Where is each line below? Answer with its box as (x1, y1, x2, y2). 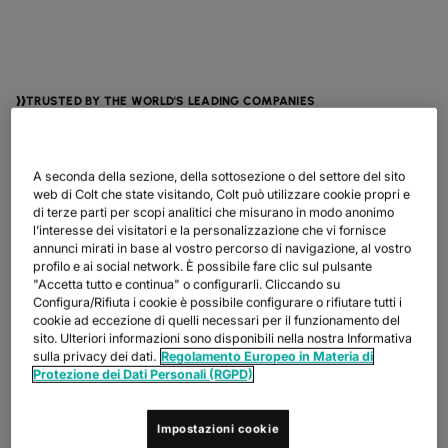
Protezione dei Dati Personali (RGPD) (33, 367, 254, 383)
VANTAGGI (16, 321, 79, 335)
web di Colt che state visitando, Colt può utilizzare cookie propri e (33, 187, 411, 203)
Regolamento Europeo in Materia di (161, 349, 374, 365)
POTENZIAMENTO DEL (16, 351, 411, 399)
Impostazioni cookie (157, 422, 280, 437)
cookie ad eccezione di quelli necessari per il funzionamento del (33, 313, 401, 329)
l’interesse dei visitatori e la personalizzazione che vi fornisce (33, 223, 387, 239)
